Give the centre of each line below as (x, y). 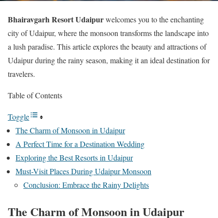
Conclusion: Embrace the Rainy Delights (86, 185)
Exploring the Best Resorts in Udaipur (74, 157)
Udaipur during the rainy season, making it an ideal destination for (109, 60)
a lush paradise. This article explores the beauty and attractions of (107, 46)
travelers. (21, 74)
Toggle (18, 117)
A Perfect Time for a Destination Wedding (80, 144)
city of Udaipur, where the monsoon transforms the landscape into (108, 33)
